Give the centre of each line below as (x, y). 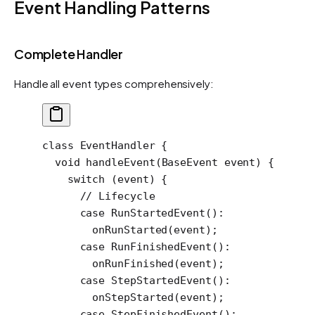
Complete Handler (69, 53)
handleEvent (117, 162)
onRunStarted (105, 230)
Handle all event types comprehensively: (114, 83)
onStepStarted (108, 297)
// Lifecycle (99, 196)
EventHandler (114, 145)
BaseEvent (189, 162)
